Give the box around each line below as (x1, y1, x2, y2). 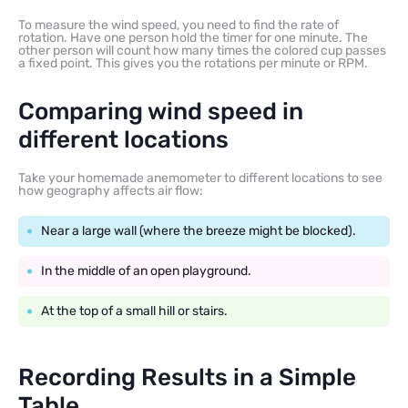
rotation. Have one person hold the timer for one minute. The (18, 29, 368, 46)
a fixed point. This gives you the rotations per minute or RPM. (18, 55, 368, 71)
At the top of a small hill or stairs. (41, 302, 228, 319)
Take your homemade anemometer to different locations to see (18, 169, 382, 186)
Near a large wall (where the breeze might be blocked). (41, 222, 356, 239)
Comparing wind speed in (18, 97, 303, 126)
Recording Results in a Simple (18, 362, 356, 392)
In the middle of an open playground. (41, 262, 251, 279)
